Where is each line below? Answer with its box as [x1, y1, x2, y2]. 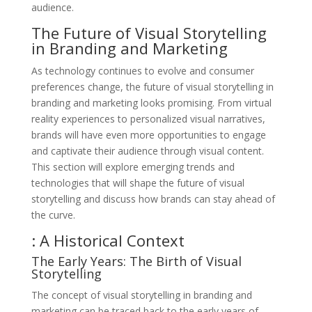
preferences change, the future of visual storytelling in [31, 79, 274, 93]
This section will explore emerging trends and [31, 159, 235, 173]
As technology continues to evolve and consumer [31, 63, 254, 77]
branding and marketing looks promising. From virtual [31, 95, 272, 109]
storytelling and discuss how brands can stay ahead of [31, 192, 275, 205]
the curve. [31, 208, 75, 221]
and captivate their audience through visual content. [31, 143, 264, 157]
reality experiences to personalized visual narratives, [31, 111, 265, 125]
